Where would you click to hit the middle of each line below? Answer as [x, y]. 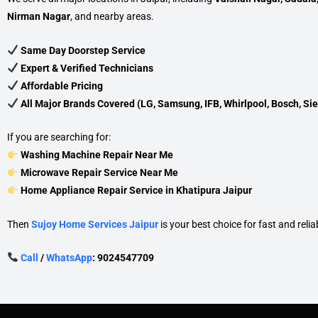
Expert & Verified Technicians [86, 68]
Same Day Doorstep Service [82, 50]
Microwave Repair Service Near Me [99, 173]
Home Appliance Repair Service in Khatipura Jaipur [136, 191]
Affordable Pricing [60, 86]
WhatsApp [69, 257]
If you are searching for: [59, 137]
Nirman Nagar [39, 17]
